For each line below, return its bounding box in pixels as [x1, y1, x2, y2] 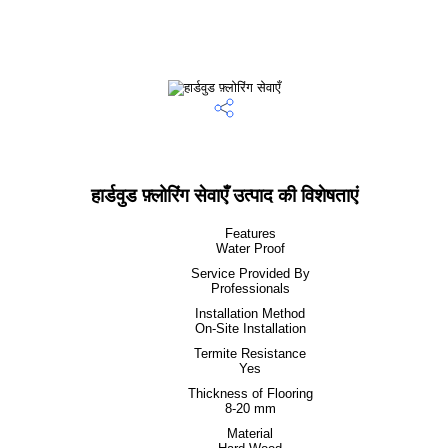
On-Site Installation [194, 321, 306, 336]
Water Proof [215, 241, 285, 256]
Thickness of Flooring [187, 386, 313, 401]
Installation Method [195, 306, 305, 321]
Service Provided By [190, 266, 310, 281]
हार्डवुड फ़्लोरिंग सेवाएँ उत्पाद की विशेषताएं [90, 185, 358, 206]
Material [227, 426, 273, 441]
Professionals [210, 281, 290, 296]
